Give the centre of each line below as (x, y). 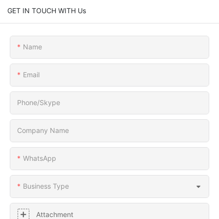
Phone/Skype (39, 102)
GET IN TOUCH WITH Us (47, 10)
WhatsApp (40, 158)
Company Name (43, 130)
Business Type (46, 186)
